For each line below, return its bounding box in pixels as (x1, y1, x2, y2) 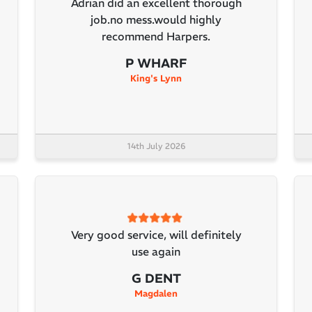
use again (132, 244, 180, 259)
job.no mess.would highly (91, 13, 221, 27)
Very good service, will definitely (70, 228, 242, 242)
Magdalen (134, 288, 178, 300)
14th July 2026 (127, 141, 185, 152)
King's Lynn (130, 72, 182, 85)
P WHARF (125, 55, 187, 72)
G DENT (131, 270, 181, 287)
